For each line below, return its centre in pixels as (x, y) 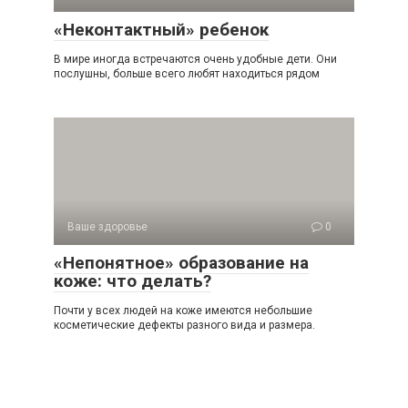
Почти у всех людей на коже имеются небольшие (183, 311)
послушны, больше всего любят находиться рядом (187, 74)
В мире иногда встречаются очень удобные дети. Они (195, 59)
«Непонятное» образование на (181, 263)
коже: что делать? (133, 281)
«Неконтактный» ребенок (161, 30)
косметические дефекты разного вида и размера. (184, 325)
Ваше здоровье (107, 227)
